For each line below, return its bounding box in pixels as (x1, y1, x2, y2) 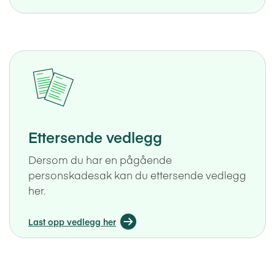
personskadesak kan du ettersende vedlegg (28, 167, 246, 182)
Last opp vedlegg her (28, 215, 116, 228)
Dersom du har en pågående (28, 152, 172, 167)
